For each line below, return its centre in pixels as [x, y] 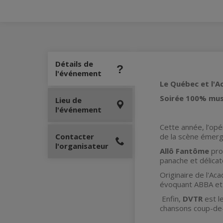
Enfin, [171, 199]
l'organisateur [82, 146]
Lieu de [68, 100]
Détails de [74, 64]
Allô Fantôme [184, 151]
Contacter [75, 136]
